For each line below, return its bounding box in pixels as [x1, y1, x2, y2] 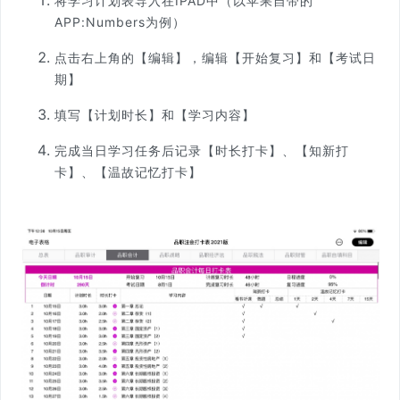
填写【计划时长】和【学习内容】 [54, 107, 255, 123]
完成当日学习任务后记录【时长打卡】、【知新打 [54, 143, 349, 159]
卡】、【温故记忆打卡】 [54, 164, 202, 180]
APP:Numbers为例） [54, 14, 186, 30]
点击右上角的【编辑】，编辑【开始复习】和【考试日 [54, 50, 376, 66]
